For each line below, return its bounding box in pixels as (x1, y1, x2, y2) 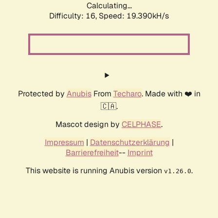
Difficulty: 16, (49, 11, 99, 21)
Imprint (127, 147, 153, 158)
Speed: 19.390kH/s (99, 11, 169, 21)
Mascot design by (55, 119, 122, 130)
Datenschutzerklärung (90, 137, 170, 148)
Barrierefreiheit (65, 147, 119, 158)
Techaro (113, 89, 142, 99)
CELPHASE (122, 119, 161, 130)
